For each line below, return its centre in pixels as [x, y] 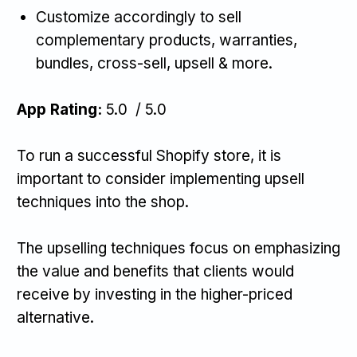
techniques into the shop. [103, 202]
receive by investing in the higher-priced [155, 295]
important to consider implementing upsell [161, 179]
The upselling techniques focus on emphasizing [178, 249]
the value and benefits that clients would [155, 272]
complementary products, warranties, [167, 41]
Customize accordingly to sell [139, 18]
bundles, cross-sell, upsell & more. [154, 64]
